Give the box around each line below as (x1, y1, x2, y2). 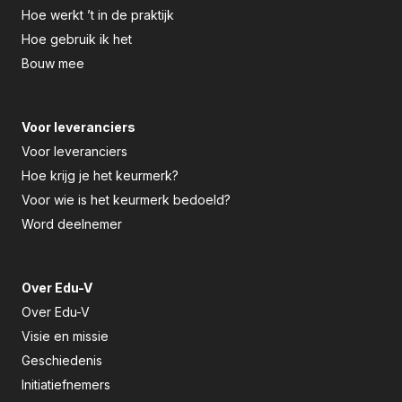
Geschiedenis (22, 353, 102, 369)
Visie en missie (22, 328, 109, 345)
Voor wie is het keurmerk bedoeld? (22, 192, 231, 208)
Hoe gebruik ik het (22, 31, 132, 48)
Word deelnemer (22, 216, 122, 232)
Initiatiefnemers (22, 377, 110, 393)
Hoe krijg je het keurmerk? (22, 168, 179, 184)
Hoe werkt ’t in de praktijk (22, 7, 174, 23)
